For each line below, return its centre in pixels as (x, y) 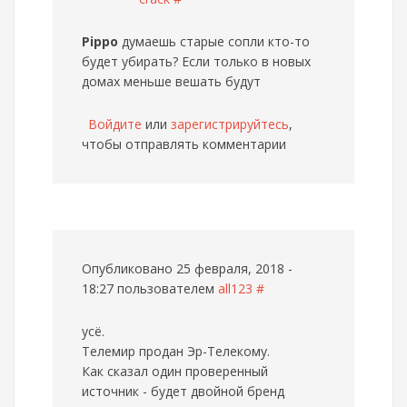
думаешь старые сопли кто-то (214, 41)
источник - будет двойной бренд (183, 391)
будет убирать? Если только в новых (196, 61)
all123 (235, 288)
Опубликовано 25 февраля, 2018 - (187, 268)
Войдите (115, 124)
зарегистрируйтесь (230, 124)
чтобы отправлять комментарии (184, 144)
